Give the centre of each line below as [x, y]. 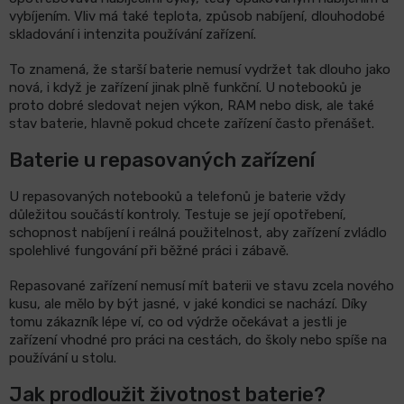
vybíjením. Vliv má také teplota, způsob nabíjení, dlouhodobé [197, 16]
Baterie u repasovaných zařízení [162, 160]
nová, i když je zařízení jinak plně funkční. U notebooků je [185, 87]
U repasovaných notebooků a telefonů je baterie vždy [177, 196]
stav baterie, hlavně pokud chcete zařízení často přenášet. [192, 123]
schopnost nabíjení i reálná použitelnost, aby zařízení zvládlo [198, 232]
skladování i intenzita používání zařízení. [133, 34]
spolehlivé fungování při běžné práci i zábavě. [149, 250]
